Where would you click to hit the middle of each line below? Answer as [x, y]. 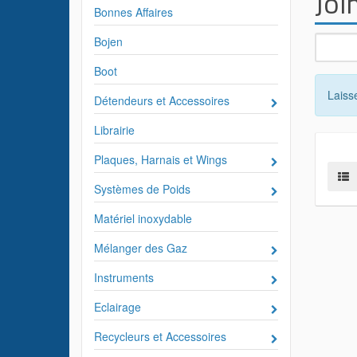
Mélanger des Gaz [141, 248]
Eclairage [118, 307]
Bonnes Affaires [133, 12]
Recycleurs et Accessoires [160, 336]
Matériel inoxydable [143, 218]
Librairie [114, 130]
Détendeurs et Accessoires [162, 100]
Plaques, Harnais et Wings [161, 159]
